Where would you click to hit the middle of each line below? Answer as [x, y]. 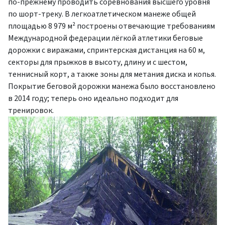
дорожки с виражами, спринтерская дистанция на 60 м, [106, 50]
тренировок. [31, 111]
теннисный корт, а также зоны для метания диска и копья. [112, 75]
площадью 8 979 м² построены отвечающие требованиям [111, 26]
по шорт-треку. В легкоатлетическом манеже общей [102, 14]
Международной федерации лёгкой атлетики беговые [105, 38]
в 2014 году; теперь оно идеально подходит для [93, 99]
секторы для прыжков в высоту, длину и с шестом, [98, 63]
